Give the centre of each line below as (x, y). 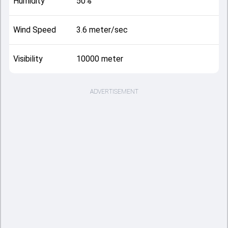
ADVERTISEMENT (114, 92)
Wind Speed (35, 30)
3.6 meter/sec (102, 30)
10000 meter (99, 59)
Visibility (28, 59)
